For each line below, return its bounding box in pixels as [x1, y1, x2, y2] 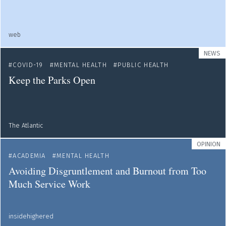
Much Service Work [9, 177, 90, 191]
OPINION [197, 140, 220, 148]
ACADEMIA [13, 152, 46, 159]
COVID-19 [13, 61, 43, 69]
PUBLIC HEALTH [118, 61, 169, 69]
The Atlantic [9, 122, 43, 129]
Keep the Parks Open [9, 73, 95, 87]
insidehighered [9, 212, 53, 220]
